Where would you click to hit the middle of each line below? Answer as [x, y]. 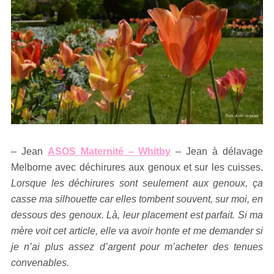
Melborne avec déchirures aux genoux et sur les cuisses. [137, 168]
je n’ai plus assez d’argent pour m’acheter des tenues [137, 247]
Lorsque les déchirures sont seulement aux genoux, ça [137, 183]
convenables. [40, 263]
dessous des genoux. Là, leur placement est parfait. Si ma [137, 215]
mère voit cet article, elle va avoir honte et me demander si [137, 231]
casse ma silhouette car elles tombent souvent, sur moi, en [137, 199]
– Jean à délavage [217, 152]
